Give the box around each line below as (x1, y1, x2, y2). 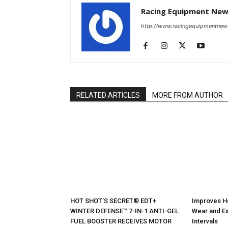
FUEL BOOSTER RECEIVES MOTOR (70, 217, 172, 225)
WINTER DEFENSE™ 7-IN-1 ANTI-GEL (70, 207, 179, 215)
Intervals (192, 217, 218, 225)
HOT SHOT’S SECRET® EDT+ (70, 197, 156, 205)
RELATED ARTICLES (76, 91, 140, 100)
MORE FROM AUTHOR (152, 91, 223, 100)
